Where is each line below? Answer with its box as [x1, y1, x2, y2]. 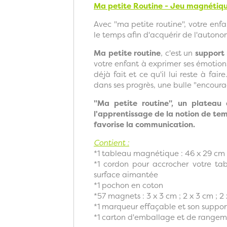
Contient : [94, 137, 129, 148]
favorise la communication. [94, 119, 195, 130]
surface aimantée [94, 169, 158, 180]
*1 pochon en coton [94, 179, 163, 191]
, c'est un [161, 47, 195, 58]
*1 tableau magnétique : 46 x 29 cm [94, 147, 225, 159]
